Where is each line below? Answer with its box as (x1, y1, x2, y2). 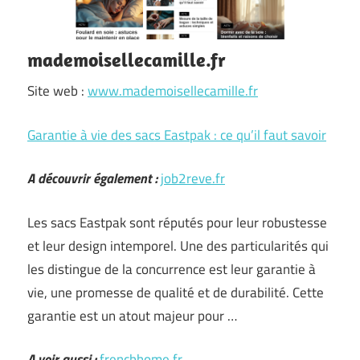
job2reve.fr (161, 168, 225, 189)
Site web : (27, 80, 88, 101)
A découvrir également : (27, 168, 157, 189)
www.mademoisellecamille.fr (88, 80, 258, 101)
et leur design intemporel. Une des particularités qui (27, 235, 329, 256)
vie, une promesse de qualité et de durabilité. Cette (27, 281, 324, 303)
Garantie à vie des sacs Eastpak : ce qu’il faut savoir (27, 124, 326, 145)
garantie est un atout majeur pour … (27, 305, 237, 326)
